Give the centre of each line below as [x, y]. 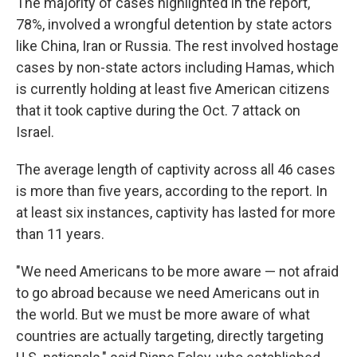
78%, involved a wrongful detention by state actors [174, 24]
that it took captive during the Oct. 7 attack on [158, 110]
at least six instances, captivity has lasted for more [176, 212]
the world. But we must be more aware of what [163, 314]
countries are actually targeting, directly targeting [170, 336]
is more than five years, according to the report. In [172, 191]
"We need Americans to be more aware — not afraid [177, 271]
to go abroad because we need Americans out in [168, 293]
